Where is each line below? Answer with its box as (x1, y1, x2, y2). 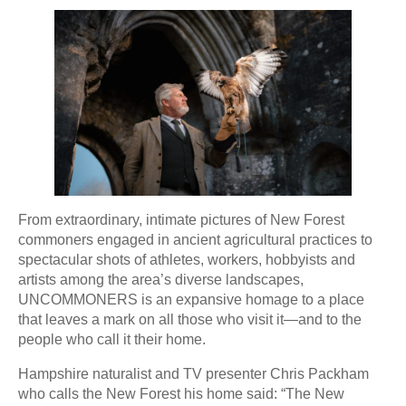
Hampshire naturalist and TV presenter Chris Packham (18, 366, 369, 382)
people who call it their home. (18, 332, 206, 347)
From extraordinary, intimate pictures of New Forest (18, 212, 344, 227)
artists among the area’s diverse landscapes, (18, 272, 304, 287)
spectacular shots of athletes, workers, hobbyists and (18, 252, 355, 267)
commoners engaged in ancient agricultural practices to (18, 232, 372, 247)
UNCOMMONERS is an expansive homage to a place (18, 292, 364, 307)
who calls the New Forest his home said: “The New (18, 386, 344, 401)
